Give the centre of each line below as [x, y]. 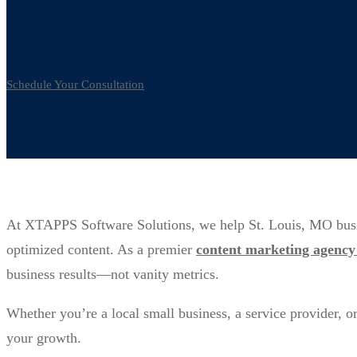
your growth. [44, 337]
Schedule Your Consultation [75, 84]
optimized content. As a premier [101, 249]
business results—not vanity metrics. [113, 274]
